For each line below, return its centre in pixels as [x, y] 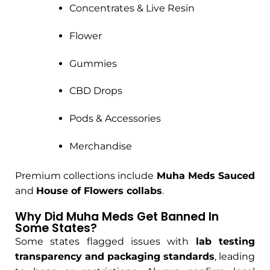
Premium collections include [86, 176]
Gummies [93, 63]
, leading [235, 256]
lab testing [225, 241]
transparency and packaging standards [115, 256]
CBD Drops [96, 91]
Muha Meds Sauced [206, 176]
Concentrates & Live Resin [132, 8]
